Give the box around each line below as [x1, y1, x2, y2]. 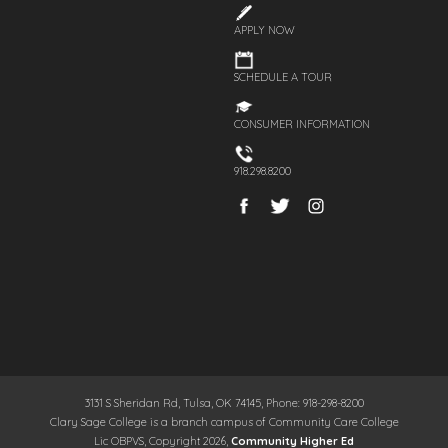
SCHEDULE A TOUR [234, 70, 333, 85]
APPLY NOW [234, 23, 296, 38]
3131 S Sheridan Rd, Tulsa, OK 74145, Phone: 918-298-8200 [84, 395, 364, 410]
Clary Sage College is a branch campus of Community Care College [49, 414, 399, 429]
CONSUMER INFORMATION [234, 117, 371, 132]
